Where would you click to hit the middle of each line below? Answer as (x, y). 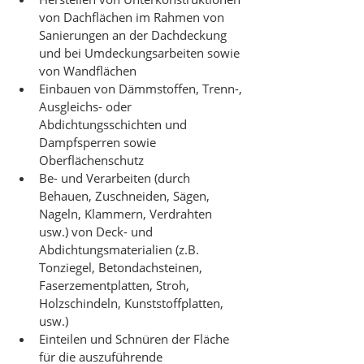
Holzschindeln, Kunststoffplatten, (133, 303)
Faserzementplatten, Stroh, (116, 285)
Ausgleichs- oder (87, 106)
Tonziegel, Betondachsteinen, (122, 267)
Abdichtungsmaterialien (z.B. (121, 249)
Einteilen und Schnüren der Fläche (136, 339)
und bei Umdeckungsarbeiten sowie (141, 53)
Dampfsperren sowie (99, 142)
